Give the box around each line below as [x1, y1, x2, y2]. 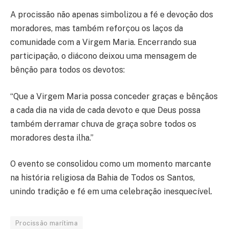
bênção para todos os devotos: [10, 65, 125, 75]
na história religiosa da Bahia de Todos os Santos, [10, 173, 195, 183]
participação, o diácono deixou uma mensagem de [10, 51, 197, 61]
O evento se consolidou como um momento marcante [10, 159, 211, 169]
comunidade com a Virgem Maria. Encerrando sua [10, 37, 196, 48]
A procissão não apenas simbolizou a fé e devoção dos [10, 10, 213, 20]
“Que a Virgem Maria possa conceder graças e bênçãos [10, 91, 218, 101]
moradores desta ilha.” [10, 132, 94, 143]
